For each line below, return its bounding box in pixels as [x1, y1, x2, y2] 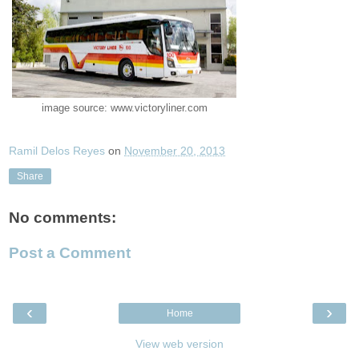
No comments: [9, 209, 116, 227]
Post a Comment [9, 244, 131, 262]
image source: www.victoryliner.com [41, 103, 208, 115]
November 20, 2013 [124, 143, 225, 157]
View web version [135, 337, 224, 351]
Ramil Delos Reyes [9, 143, 105, 157]
